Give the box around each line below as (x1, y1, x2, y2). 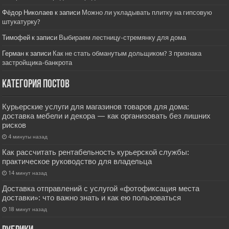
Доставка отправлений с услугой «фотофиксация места (2, 184, 200, 194)
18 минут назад (8, 206, 48, 213)
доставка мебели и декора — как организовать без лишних (2, 111, 211, 121)
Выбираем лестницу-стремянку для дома (59, 34, 187, 42)
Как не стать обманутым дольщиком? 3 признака (53, 50, 202, 58)
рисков (2, 121, 27, 130)
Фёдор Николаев (2, 9, 54, 17)
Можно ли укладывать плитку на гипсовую (82, 9, 213, 17)
